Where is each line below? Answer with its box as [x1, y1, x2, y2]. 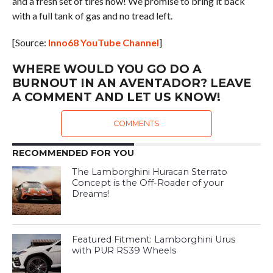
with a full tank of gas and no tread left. [12, 10, 172, 22]
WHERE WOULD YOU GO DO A [12, 62, 202, 77]
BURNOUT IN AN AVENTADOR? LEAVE [12, 76, 251, 91]
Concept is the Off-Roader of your [72, 177, 224, 189]
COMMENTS [113, 119, 160, 129]
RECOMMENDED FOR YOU [12, 147, 134, 159]
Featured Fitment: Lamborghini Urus [72, 234, 236, 246]
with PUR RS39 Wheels [72, 245, 177, 257]
